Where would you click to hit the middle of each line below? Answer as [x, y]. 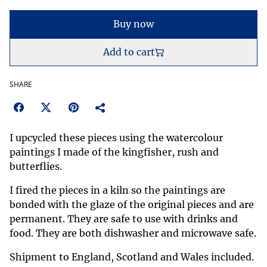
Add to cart [129, 52]
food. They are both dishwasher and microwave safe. [133, 233]
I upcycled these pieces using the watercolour [116, 138]
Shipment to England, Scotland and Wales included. [132, 257]
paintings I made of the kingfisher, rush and [114, 152]
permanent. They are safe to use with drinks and [124, 219]
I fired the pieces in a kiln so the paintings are [117, 190]
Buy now [133, 24]
